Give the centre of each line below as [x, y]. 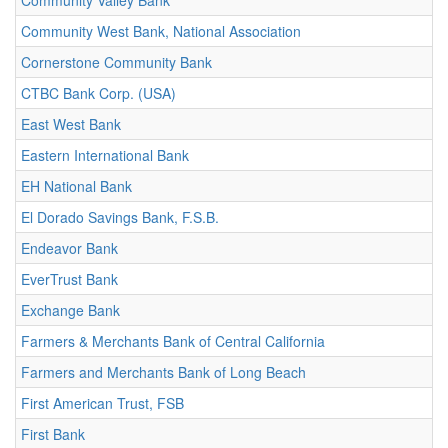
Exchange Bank [70, 310]
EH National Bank [76, 186]
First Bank [53, 434]
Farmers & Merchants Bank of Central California [173, 341]
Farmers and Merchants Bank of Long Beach [163, 372]
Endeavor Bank [69, 248]
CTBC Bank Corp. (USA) [98, 93]
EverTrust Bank [69, 279]
